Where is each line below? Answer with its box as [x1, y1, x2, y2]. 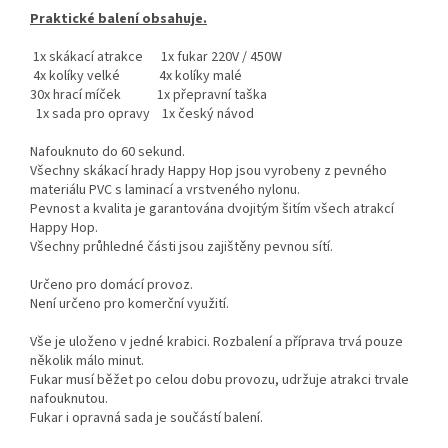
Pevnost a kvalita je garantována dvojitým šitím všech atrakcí [30, 199, 394, 220]
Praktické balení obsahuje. [30, 9, 207, 30]
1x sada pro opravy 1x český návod [30, 104, 254, 125]
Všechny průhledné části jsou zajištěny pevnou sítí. [30, 237, 336, 258]
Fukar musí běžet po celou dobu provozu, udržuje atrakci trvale [30, 370, 409, 391]
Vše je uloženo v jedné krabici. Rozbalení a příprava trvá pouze [30, 332, 403, 353]
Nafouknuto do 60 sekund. [30, 142, 185, 163]
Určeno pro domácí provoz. [30, 275, 193, 296]
